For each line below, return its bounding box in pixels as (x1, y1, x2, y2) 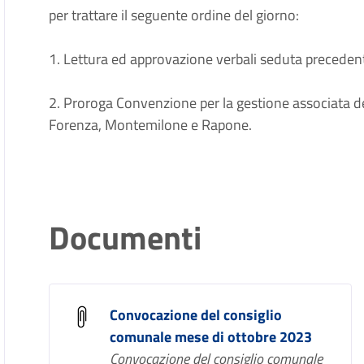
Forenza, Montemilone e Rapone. (49, 114, 253, 136)
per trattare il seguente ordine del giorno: (49, 4, 300, 26)
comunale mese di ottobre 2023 (110, 326, 313, 348)
